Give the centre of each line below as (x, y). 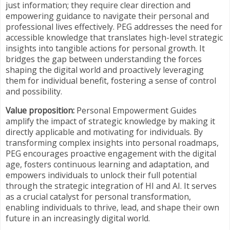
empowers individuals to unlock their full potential (101, 175)
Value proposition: (40, 110)
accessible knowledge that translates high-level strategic (114, 38)
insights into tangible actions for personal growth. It (105, 49)
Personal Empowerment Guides (136, 110)
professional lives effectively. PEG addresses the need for (114, 27)
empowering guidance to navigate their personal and (107, 16)
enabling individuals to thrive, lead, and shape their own (112, 207)
